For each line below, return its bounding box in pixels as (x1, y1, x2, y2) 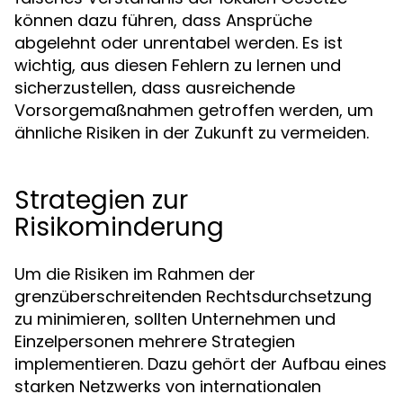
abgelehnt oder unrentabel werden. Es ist (14, 31, 343, 54)
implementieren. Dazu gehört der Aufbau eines (14, 353, 387, 375)
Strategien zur (14, 183, 188, 218)
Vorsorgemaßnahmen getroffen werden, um (14, 99, 373, 121)
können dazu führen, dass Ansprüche (14, 9, 312, 31)
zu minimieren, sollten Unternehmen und (14, 308, 336, 330)
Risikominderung (14, 210, 224, 245)
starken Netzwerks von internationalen (14, 375, 321, 398)
